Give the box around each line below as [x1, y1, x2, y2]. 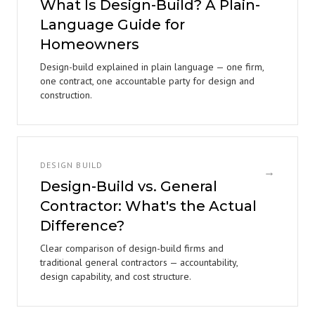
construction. [40, 89, 92, 101]
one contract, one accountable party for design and [40, 75, 255, 87]
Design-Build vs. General [40, 178, 217, 195]
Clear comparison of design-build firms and [40, 242, 224, 255]
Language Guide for [40, 16, 185, 33]
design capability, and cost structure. [40, 270, 191, 283]
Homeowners [40, 36, 139, 53]
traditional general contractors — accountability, [40, 256, 238, 269]
